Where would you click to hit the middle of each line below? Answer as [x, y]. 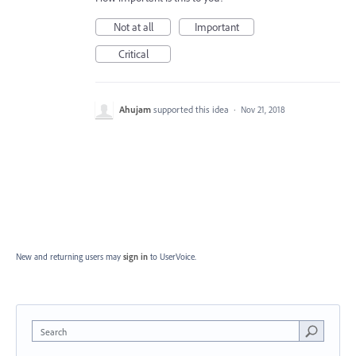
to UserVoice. [173, 257]
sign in [135, 257]
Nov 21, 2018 [263, 110]
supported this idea [192, 110]
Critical [133, 54]
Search [54, 332]
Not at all [133, 27]
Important [217, 27]
